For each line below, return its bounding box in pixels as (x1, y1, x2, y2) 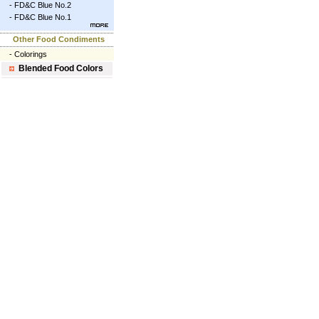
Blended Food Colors (19, 63, 103, 73)
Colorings (14, 50, 47, 58)
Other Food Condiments (13, 35, 105, 43)
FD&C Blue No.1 (14, 13, 71, 21)
